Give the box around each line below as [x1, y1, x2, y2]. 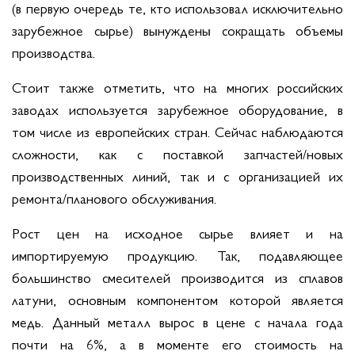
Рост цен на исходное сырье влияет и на [12, 222, 343, 242]
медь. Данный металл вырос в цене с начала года [12, 311, 343, 331]
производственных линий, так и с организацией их [12, 165, 343, 185]
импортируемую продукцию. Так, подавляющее [12, 244, 343, 265]
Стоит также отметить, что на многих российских [12, 76, 343, 97]
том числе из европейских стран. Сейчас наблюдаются [12, 120, 343, 141]
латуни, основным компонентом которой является [12, 288, 343, 309]
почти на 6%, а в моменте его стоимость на [12, 333, 343, 353]
